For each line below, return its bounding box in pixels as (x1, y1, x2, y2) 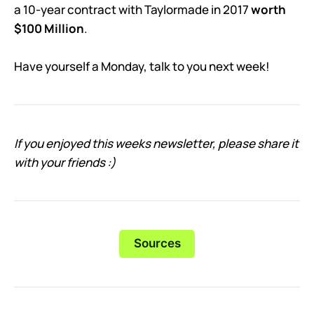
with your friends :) (14, 154, 116, 170)
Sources (133, 236, 181, 251)
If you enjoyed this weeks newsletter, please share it (14, 135, 299, 151)
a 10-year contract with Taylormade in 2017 (14, 1, 251, 18)
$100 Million (14, 20, 84, 37)
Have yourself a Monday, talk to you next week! (14, 58, 270, 75)
